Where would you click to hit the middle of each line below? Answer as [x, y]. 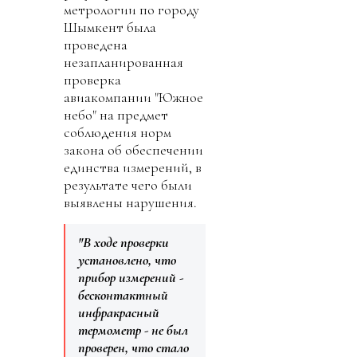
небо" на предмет [116, 114]
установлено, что [127, 259]
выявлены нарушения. [130, 202]
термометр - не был [133, 330]
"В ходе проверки [124, 242]
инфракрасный [119, 312]
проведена [96, 44]
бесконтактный [123, 294]
